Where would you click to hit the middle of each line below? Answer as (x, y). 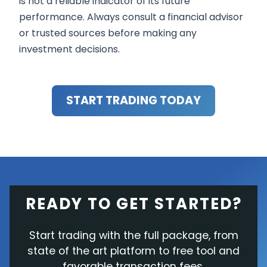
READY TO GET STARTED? (133, 204)
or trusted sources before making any (108, 33)
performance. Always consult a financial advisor (131, 17)
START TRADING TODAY (133, 100)
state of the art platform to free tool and (133, 251)
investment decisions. (69, 49)
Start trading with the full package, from (133, 235)
